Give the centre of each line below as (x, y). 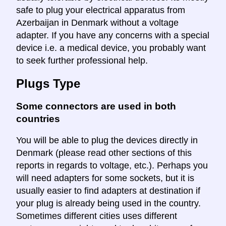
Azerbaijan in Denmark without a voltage (97, 22)
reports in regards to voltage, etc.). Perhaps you (112, 166)
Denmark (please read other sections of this (104, 153)
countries (38, 119)
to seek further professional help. (82, 60)
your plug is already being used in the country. (108, 204)
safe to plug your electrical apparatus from (101, 10)
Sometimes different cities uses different (97, 216)
